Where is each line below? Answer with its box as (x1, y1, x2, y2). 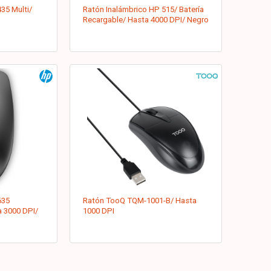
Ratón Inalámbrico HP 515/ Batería (83, 5, 204, 14)
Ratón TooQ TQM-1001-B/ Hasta (83, 196, 197, 206)
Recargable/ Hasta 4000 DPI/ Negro (83, 15, 209, 24)
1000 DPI (83, 206, 115, 216)
